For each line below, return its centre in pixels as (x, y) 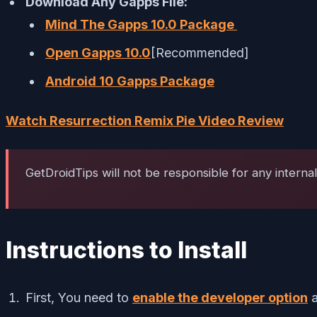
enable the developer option (220, 297)
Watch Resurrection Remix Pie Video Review (145, 120)
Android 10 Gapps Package (130, 81)
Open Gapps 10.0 (98, 52)
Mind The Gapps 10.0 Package (141, 24)
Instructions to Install (126, 250)
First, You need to (79, 297)
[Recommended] (200, 52)
